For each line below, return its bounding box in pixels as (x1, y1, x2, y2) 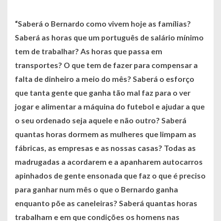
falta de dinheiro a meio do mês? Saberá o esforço (15, 74, 194, 84)
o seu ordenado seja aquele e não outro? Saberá (15, 115, 186, 125)
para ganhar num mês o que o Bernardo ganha (15, 184, 178, 194)
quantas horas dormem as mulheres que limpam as (15, 129, 196, 139)
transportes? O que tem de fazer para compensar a (15, 60, 198, 70)
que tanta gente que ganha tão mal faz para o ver (15, 88, 190, 98)
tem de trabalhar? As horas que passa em (15, 46, 162, 56)
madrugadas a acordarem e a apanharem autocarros (15, 157, 203, 167)
